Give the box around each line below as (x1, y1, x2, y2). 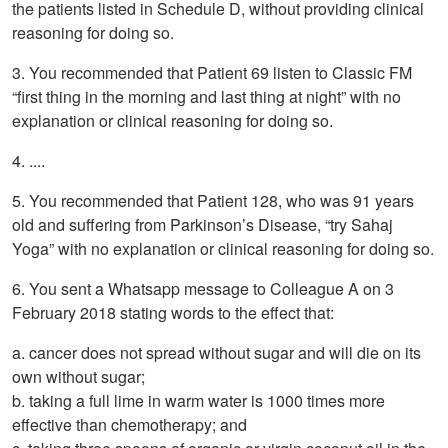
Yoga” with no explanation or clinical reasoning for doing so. (12, 237, 434, 261)
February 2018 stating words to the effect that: (12, 301, 334, 325)
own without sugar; (12, 365, 145, 389)
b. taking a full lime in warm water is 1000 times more (12, 389, 385, 413)
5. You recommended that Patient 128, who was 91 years (12, 189, 414, 213)
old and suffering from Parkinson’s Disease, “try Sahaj (12, 213, 393, 237)
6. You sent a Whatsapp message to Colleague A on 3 (12, 277, 394, 301)
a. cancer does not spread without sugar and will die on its (12, 341, 421, 365)
